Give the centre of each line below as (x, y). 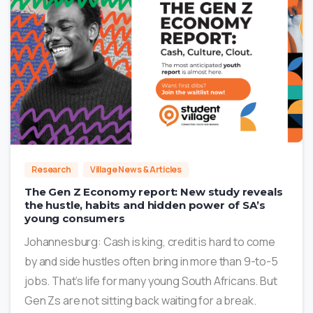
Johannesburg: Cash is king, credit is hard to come (150, 242)
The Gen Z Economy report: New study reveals (154, 192)
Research (51, 170)
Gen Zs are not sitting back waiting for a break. (140, 301)
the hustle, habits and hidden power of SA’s (145, 205)
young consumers (75, 219)
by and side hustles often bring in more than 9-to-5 (151, 262)
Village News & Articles (136, 170)
